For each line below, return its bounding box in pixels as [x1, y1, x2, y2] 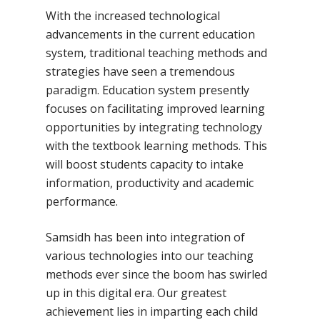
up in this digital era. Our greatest [46, 285, 227, 301]
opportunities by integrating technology [46, 119, 263, 135]
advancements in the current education [46, 26, 256, 42]
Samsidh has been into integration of [46, 229, 246, 245]
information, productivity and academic [46, 175, 254, 191]
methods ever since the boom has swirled [46, 266, 268, 282]
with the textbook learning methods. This [46, 138, 268, 154]
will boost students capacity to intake [46, 156, 244, 172]
